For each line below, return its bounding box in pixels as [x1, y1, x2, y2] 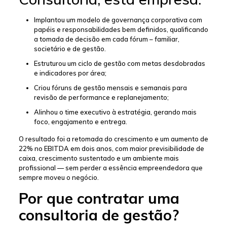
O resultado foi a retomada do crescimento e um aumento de [18, 135, 208, 143]
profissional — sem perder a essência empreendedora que [18, 164, 203, 172]
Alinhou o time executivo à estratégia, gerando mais [33, 108, 197, 117]
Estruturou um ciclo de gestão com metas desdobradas [33, 59, 205, 68]
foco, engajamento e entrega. [33, 118, 127, 126]
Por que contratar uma [18, 189, 179, 208]
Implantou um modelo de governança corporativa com [33, 16, 202, 24]
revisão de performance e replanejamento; [33, 93, 169, 102]
